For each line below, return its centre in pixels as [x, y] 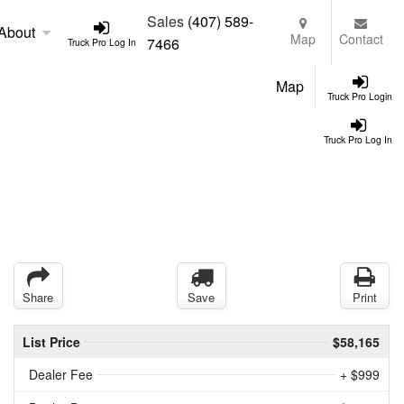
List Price [51, 341]
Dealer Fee [60, 374]
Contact [361, 38]
